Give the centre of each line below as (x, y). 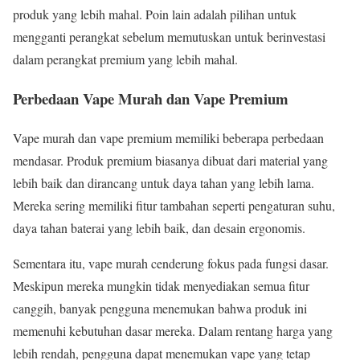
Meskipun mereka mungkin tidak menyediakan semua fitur (161, 285)
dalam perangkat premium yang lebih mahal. (125, 59)
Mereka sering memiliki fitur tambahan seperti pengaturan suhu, (174, 205)
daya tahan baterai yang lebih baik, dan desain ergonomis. (159, 227)
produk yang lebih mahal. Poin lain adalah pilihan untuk (155, 14)
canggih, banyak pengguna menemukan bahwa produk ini (160, 308)
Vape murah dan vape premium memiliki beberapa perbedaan (168, 137)
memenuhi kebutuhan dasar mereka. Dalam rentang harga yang (173, 330)
